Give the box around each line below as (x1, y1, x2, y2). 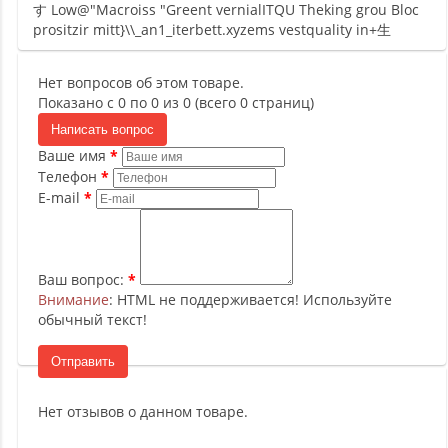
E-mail (38, 188, 80, 207)
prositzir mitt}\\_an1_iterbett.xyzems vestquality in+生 (33, 20, 391, 39)
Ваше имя (38, 146, 106, 165)
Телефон (38, 167, 97, 186)
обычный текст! (38, 310, 147, 329)
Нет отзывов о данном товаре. (38, 402, 248, 421)
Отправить (51, 353, 115, 369)
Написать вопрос (51, 121, 154, 137)
